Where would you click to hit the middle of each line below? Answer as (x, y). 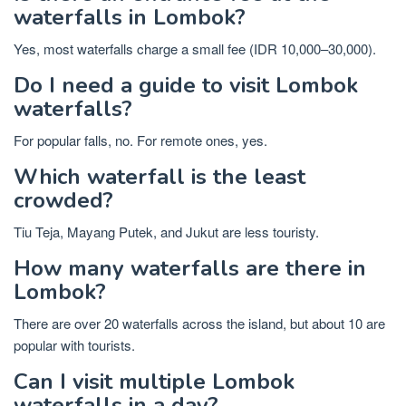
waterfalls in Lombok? (130, 17)
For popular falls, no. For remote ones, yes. (140, 140)
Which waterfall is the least (159, 176)
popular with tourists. (74, 344)
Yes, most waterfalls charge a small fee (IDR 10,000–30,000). (195, 48)
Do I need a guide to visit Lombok (186, 85)
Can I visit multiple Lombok (154, 381)
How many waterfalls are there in (190, 268)
